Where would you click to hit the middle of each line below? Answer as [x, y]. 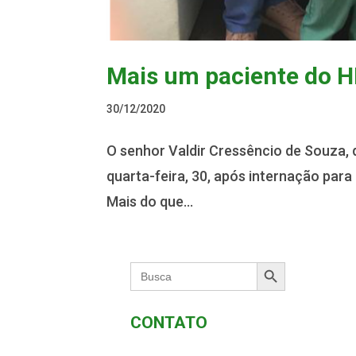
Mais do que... [150, 201]
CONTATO [169, 322]
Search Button [271, 261]
